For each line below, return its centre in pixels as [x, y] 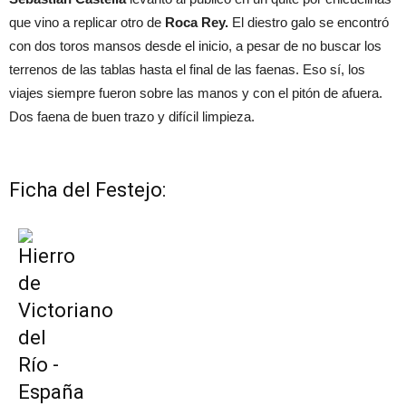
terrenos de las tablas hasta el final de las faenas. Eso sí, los [187, 70]
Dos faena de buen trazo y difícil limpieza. [132, 117]
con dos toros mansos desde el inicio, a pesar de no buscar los [195, 46]
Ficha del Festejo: [87, 190]
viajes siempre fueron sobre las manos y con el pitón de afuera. [196, 93]
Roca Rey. [197, 23]
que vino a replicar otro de [87, 23]
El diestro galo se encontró [309, 23]
